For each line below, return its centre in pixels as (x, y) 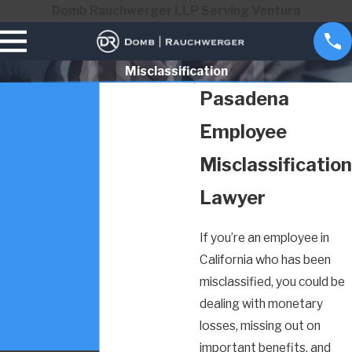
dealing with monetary (261, 303)
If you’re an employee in (264, 237)
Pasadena (244, 98)
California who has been (265, 259)
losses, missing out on (260, 325)
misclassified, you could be (272, 281)
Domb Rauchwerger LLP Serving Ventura (176, 11)
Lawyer (233, 197)
